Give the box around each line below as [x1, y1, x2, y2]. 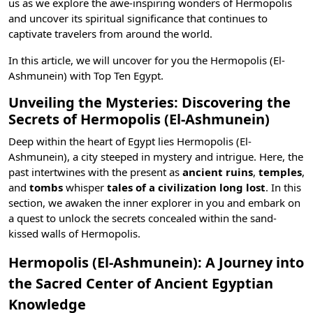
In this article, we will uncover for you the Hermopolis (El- [8, 53, 285, 67]
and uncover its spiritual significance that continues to [8, 11, 268, 25]
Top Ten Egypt [94, 68, 161, 82]
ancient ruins [182, 165, 253, 179]
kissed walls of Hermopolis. [8, 226, 140, 240]
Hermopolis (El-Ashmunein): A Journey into [8, 253, 304, 272]
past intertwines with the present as [8, 165, 182, 179]
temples [259, 165, 302, 179]
